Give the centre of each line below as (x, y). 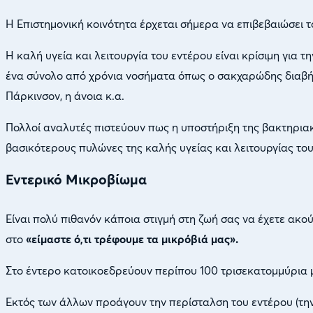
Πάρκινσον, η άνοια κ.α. (65, 96)
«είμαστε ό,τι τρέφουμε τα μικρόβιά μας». (132, 239)
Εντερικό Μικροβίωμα (76, 180)
